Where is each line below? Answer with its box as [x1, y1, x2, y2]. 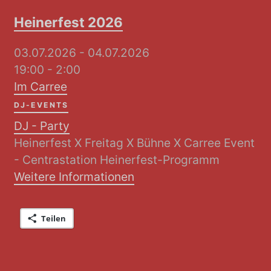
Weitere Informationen [14, 169, 135, 184]
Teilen [41, 213, 67, 224]
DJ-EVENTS [14, 100, 69, 109]
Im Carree [14, 79, 68, 94]
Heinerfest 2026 [14, 14, 123, 31]
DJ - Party [14, 118, 70, 133]
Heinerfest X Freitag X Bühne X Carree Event [14, 135, 255, 150]
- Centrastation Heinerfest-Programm [14, 152, 220, 167]
